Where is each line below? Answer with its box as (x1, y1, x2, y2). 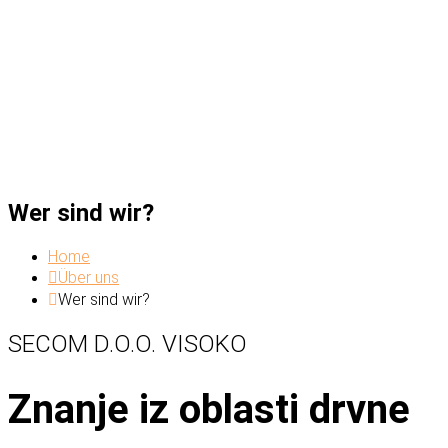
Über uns (58, 268, 119, 288)
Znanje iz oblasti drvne (8, 386, 410, 434)
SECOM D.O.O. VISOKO (8, 330, 247, 359)
